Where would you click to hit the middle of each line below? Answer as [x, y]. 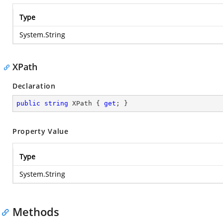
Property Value [41, 131]
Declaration [34, 86]
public [28, 103]
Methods [36, 212]
